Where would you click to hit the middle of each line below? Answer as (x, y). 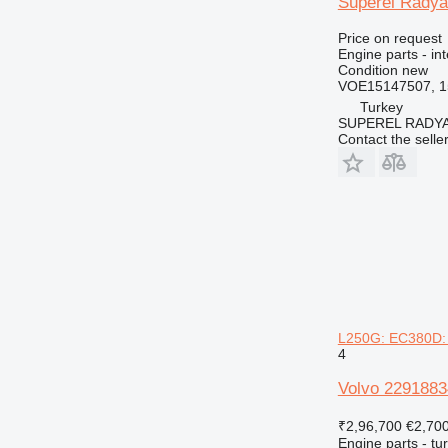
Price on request (389, 37)
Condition (367, 69)
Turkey (381, 106)
